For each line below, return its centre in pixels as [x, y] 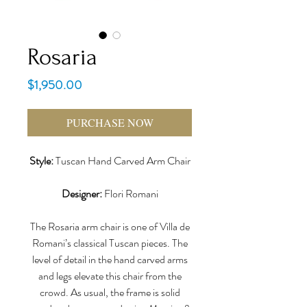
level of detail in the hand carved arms [110, 259]
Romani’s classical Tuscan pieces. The [110, 243]
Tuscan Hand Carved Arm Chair [123, 161]
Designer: [82, 194]
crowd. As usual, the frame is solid [110, 292]
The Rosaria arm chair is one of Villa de [110, 226]
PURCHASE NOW [110, 122]
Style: [42, 161]
